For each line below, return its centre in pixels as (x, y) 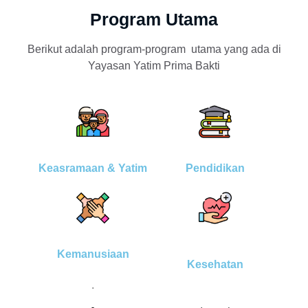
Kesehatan (215, 265)
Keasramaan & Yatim (93, 168)
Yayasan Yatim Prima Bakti (154, 66)
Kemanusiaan (93, 254)
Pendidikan (215, 168)
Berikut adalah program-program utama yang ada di (154, 49)
